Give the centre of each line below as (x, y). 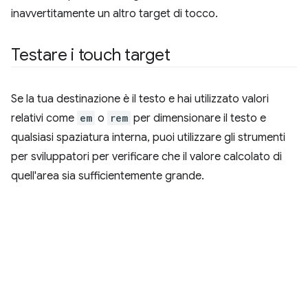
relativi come (44, 118)
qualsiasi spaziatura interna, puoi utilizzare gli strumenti (148, 137)
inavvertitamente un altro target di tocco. (114, 14)
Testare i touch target (91, 55)
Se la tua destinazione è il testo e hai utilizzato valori (140, 99)
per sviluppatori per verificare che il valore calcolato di (146, 157)
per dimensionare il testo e (198, 118)
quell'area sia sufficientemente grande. (108, 176)
